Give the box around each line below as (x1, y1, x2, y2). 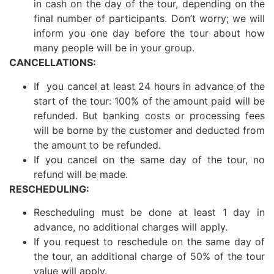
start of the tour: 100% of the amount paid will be (34, 94, 265, 107)
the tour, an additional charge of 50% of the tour (34, 250, 265, 263)
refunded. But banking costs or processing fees (34, 109, 265, 122)
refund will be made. (34, 168, 128, 180)
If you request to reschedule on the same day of (34, 235, 265, 248)
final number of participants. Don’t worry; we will (34, 12, 265, 25)
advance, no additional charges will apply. (34, 221, 228, 234)
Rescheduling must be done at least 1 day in (34, 206, 265, 219)
